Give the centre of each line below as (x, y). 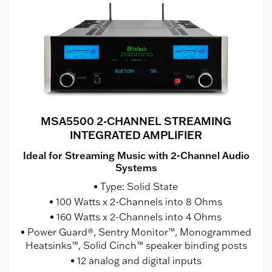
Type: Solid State (139, 187)
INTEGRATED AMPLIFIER (136, 135)
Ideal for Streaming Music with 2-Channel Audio (136, 156)
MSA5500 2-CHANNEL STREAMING (136, 121)
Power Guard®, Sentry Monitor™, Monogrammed (139, 232)
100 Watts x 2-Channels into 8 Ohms (139, 202)
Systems (136, 168)
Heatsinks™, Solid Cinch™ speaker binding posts (136, 246)
